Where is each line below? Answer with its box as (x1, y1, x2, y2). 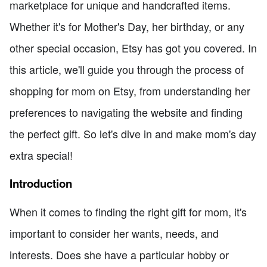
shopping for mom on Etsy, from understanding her (10, 83, 250, 99)
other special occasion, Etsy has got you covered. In (10, 40, 257, 56)
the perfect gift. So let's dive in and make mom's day (10, 126, 256, 142)
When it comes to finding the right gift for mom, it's (10, 204, 247, 220)
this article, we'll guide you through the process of (10, 61, 244, 77)
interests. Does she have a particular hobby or (10, 247, 229, 263)
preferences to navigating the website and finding (10, 104, 243, 120)
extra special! (10, 147, 73, 163)
